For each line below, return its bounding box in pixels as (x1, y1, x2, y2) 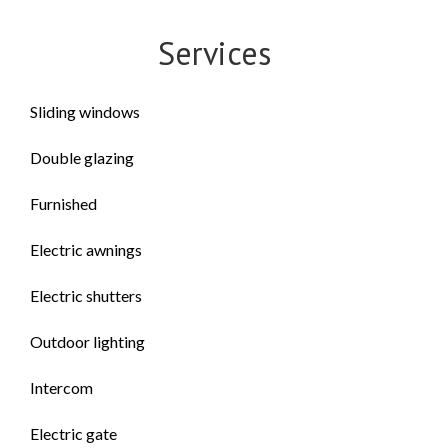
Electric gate (30, 424, 117, 443)
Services (157, 32, 271, 74)
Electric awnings (30, 240, 142, 259)
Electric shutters (30, 286, 142, 305)
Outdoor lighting (30, 332, 145, 351)
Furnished (30, 194, 97, 213)
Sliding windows (30, 102, 140, 121)
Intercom (30, 378, 93, 397)
